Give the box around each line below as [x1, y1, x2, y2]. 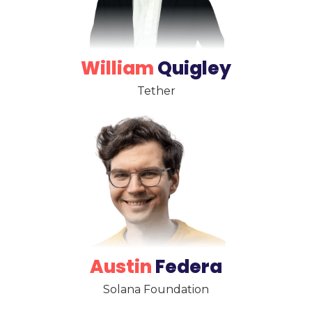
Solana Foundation [103, 283, 209, 297]
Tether [136, 84, 175, 97]
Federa [155, 254, 222, 280]
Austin [90, 254, 155, 280]
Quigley [154, 55, 231, 81]
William [81, 55, 154, 81]
